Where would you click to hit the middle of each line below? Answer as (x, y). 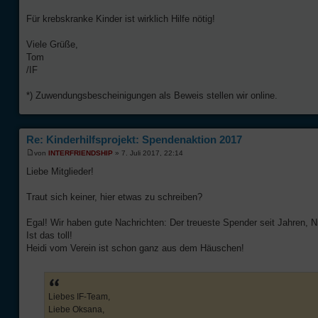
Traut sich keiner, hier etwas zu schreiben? (114, 197)
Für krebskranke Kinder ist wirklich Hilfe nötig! (121, 18)
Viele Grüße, (52, 44)
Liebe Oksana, (76, 310)
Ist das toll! (49, 236)
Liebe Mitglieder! (60, 172)
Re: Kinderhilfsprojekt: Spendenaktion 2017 (134, 139)
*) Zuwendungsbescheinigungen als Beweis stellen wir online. (152, 95)
